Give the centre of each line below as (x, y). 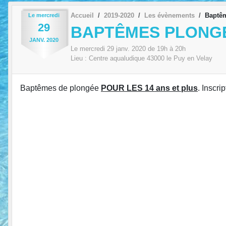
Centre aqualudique (117, 59)
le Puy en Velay (189, 59)
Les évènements (169, 15)
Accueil (82, 15)
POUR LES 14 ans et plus (149, 88)
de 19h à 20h (166, 49)
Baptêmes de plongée (61, 88)
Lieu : (80, 59)
